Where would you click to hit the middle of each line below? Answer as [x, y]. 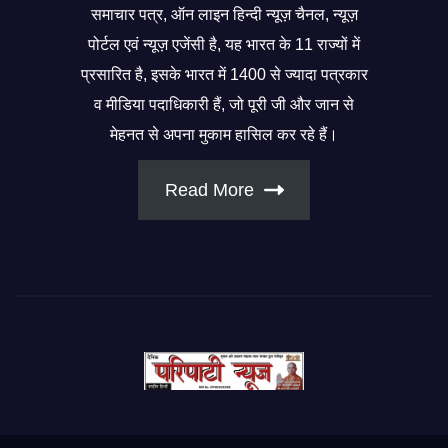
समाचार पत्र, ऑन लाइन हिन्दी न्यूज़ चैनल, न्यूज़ [224, 14]
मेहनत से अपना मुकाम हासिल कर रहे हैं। [224, 134]
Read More [209, 189]
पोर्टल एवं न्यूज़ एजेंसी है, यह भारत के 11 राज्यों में [224, 44]
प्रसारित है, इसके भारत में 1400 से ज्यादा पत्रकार [224, 74]
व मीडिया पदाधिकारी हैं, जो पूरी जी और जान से [224, 104]
